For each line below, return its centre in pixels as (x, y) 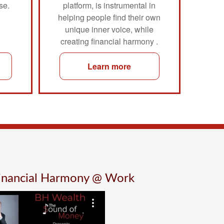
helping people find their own (109, 17)
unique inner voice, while (109, 29)
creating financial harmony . (109, 41)
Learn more (109, 66)
